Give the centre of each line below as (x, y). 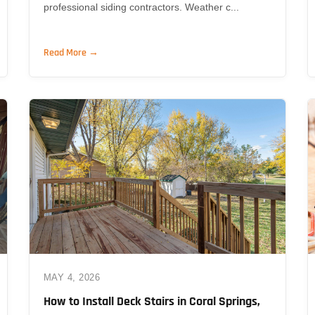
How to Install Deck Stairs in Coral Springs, (152, 301)
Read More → (71, 52)
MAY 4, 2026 (72, 277)
